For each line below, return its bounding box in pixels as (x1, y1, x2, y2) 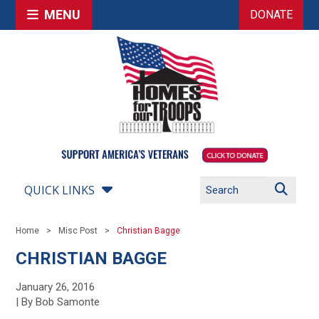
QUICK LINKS (24, 182, 95, 198)
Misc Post (58, 226, 98, 236)
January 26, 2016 (16, 281, 95, 293)
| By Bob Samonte (16, 296, 100, 308)
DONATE (249, 8, 293, 21)
